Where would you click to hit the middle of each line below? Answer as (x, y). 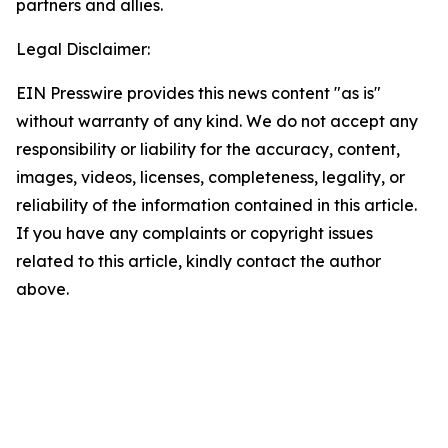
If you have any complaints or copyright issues (194, 233)
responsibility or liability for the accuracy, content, (208, 149)
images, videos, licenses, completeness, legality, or (210, 177)
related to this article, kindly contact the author (198, 261)
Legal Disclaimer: (83, 49)
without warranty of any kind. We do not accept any (217, 121)
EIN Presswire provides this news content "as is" (198, 93)
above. (42, 289)
